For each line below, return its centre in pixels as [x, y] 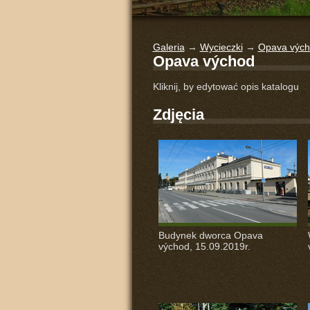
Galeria [168, 47]
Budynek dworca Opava [210, 235]
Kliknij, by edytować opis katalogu [226, 86]
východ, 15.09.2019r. [204, 246]
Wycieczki [221, 47]
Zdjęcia [178, 115]
